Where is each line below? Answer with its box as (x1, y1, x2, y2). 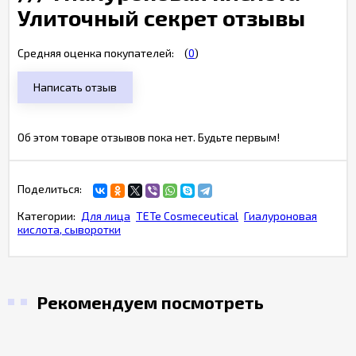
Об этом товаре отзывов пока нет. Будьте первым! (17, 130, 280, 144)
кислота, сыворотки (17, 222, 121, 236)
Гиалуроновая (244, 209, 317, 222)
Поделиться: (17, 182, 82, 195)
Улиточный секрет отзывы (17, 4, 305, 31)
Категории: (17, 209, 75, 222)
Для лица (81, 209, 130, 222)
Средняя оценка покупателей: (17, 46, 174, 60)
